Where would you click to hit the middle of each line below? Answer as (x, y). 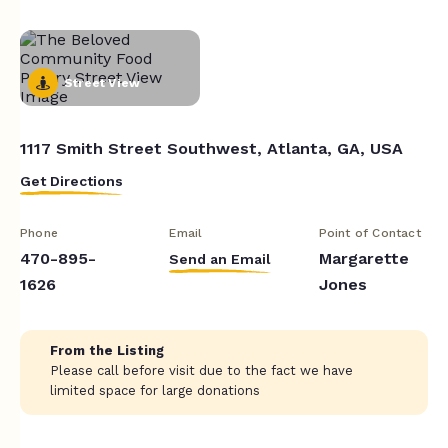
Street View (102, 82)
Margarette (363, 258)
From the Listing (107, 350)
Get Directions (71, 180)
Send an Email (220, 258)
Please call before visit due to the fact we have (201, 370)
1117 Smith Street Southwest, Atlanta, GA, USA (211, 148)
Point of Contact (369, 232)
